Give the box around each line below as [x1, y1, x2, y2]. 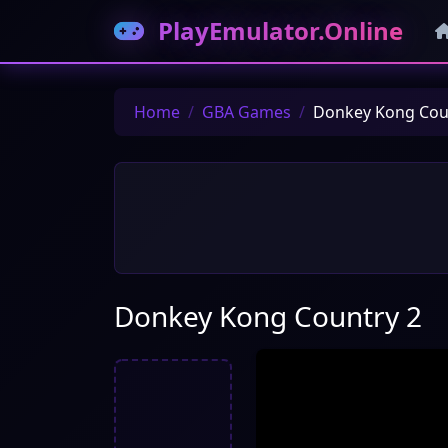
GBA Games [202, 101, 291, 123]
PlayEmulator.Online [152, 14, 403, 47]
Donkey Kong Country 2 [114, 297, 422, 335]
